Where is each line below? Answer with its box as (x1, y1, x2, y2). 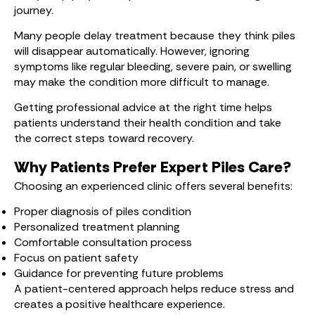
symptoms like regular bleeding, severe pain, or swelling (14, 59, 292, 74)
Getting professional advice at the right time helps (14, 100, 272, 115)
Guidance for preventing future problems (14, 266, 224, 281)
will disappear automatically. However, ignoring (14, 44, 250, 58)
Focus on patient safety (14, 250, 139, 265)
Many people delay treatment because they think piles (14, 28, 295, 43)
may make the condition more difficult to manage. (14, 75, 269, 89)
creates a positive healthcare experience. (14, 297, 225, 311)
